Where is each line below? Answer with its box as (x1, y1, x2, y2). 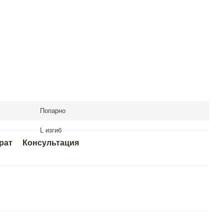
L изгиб (40, 126, 61, 134)
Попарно (40, 107, 65, 114)
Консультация (22, 138, 79, 147)
